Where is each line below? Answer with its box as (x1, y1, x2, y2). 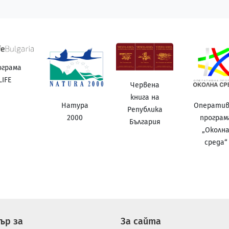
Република (127, 105, 163, 114)
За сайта (121, 215, 161, 227)
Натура (61, 101, 88, 110)
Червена (130, 81, 159, 90)
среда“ (204, 138, 227, 147)
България (129, 118, 161, 127)
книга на (130, 93, 159, 102)
